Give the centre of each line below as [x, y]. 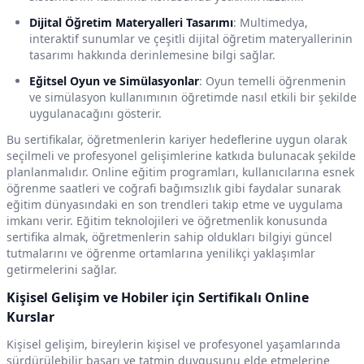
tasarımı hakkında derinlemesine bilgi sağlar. [152, 55]
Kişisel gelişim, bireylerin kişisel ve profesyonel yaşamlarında [173, 344]
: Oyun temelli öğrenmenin [273, 81]
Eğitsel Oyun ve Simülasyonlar [114, 81]
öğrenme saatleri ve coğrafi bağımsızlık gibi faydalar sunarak [173, 188]
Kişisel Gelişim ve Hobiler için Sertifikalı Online [158, 298]
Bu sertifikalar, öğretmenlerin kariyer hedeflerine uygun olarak [177, 140]
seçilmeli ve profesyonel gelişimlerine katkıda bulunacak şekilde [181, 156]
